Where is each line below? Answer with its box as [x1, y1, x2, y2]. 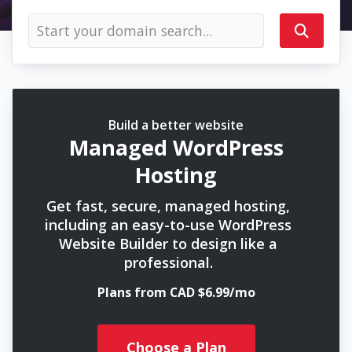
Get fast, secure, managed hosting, [46, 196, 290, 215]
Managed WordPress [68, 133, 284, 162]
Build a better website [108, 116, 244, 134]
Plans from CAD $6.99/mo [97, 284, 255, 301]
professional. [123, 253, 213, 272]
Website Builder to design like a [59, 234, 277, 253]
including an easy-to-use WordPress [45, 215, 291, 234]
